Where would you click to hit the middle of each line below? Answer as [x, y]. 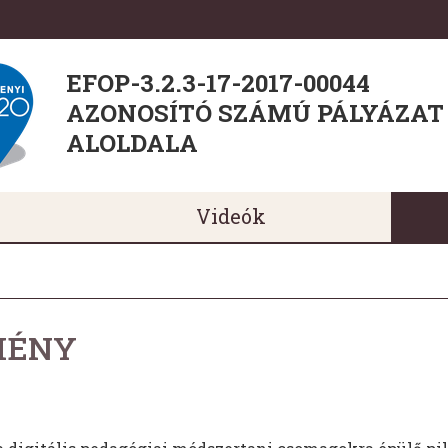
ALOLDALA [132, 142]
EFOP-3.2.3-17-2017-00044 [218, 82]
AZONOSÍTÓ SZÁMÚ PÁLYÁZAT [255, 112]
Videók [231, 216]
